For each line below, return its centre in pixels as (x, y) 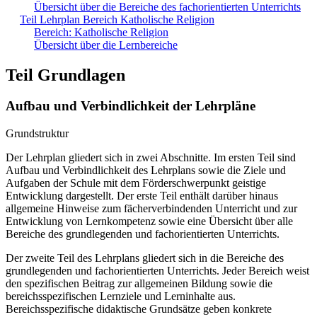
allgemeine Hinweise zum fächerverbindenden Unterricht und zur (151, 209)
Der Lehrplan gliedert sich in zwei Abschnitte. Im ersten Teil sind (151, 158)
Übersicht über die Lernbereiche (106, 45)
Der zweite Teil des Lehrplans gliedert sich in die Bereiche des (145, 258)
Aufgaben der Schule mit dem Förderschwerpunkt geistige (136, 183)
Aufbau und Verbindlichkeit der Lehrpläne (131, 106)
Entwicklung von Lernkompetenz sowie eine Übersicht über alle (149, 221)
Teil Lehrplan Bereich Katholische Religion (117, 19)
